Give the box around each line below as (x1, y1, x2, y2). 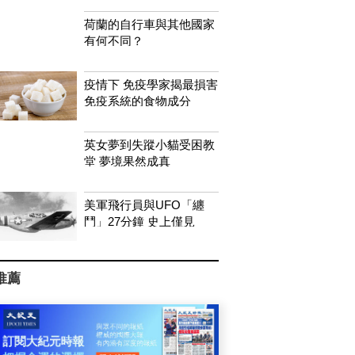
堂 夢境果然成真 (83, 154, 170, 168)
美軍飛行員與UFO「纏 (83, 197, 204, 212)
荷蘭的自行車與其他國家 (83, 17, 215, 31)
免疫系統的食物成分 (83, 94, 191, 108)
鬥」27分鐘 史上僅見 (83, 214, 195, 228)
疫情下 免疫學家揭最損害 (83, 77, 218, 91)
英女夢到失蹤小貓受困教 (83, 137, 215, 151)
